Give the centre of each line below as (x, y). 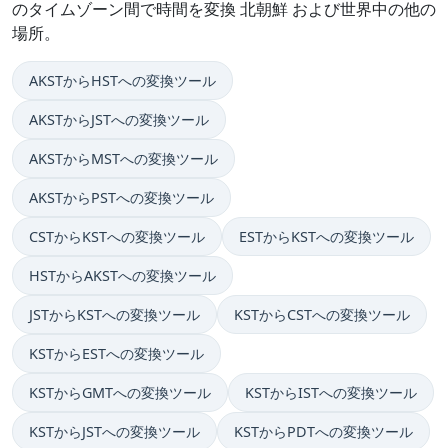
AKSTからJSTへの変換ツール (119, 120)
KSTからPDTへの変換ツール (323, 432)
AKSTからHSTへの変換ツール (122, 81)
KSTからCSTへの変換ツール (322, 315)
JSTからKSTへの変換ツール (114, 315)
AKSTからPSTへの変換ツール (121, 198)
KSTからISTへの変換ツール (331, 393)
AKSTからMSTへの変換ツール (123, 159)
